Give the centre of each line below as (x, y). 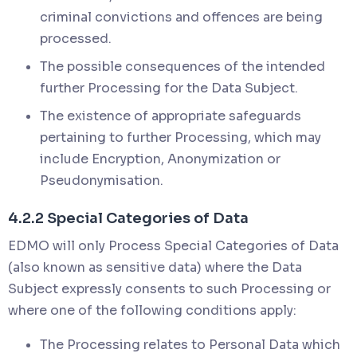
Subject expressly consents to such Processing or (169, 288)
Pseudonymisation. (102, 180)
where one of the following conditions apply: (152, 310)
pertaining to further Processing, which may (180, 137)
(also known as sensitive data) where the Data (155, 267)
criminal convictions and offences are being (181, 17)
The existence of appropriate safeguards (171, 116)
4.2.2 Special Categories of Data (128, 218)
